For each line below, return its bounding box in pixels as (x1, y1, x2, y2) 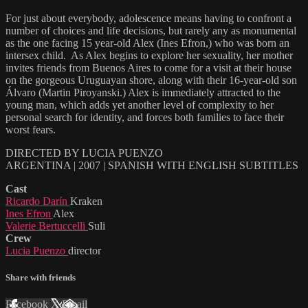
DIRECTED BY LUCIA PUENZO (5, 146, 163, 159)
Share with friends (5, 272, 76, 283)
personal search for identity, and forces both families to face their (5, 111, 284, 123)
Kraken (70, 195, 102, 207)
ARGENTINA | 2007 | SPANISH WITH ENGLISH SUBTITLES (5, 159, 298, 171)
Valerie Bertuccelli (5, 219, 88, 232)
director (68, 244, 101, 256)
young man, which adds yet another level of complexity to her (5, 98, 274, 111)
